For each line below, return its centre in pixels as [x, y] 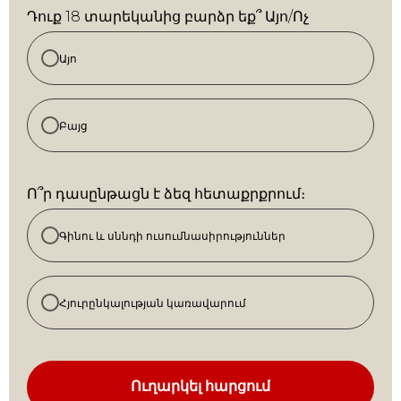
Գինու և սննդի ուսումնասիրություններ [172, 235]
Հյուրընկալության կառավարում [153, 303]
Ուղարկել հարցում [200, 387]
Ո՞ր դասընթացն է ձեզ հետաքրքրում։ [166, 193]
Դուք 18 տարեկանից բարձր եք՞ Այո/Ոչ [168, 16]
